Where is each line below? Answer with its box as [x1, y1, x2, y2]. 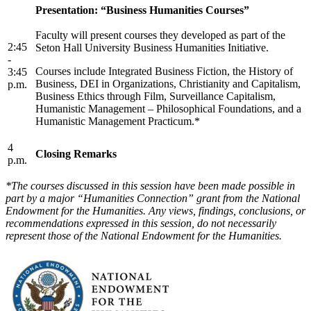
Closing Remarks [35, 147, 117, 160]
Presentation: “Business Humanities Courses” [35, 3, 252, 16]
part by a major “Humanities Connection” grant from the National [6, 192, 300, 204]
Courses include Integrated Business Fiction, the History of [35, 65, 293, 77]
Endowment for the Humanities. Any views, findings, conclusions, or [6, 204, 305, 217]
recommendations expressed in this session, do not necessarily [6, 217, 276, 229]
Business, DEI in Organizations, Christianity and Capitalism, [35, 77, 301, 90]
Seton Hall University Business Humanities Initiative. [35, 41, 269, 53]
